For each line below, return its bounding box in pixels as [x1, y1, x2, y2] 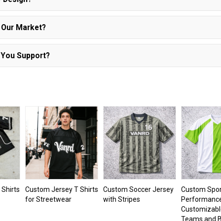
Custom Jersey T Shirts [25, 185, 98, 193]
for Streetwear [25, 195, 72, 203]
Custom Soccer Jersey [103, 185, 174, 193]
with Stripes [103, 195, 140, 203]
